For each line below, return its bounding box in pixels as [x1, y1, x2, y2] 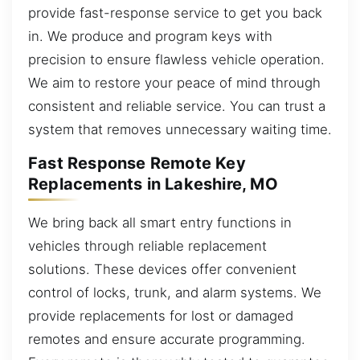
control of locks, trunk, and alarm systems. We [28, 284, 321, 301]
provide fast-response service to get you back [28, 4, 322, 21]
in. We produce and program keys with [28, 27, 272, 44]
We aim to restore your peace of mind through [28, 74, 321, 91]
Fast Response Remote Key [28, 153, 246, 174]
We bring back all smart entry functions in [28, 214, 292, 231]
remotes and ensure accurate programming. [28, 330, 305, 347]
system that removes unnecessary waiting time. [28, 121, 332, 137]
